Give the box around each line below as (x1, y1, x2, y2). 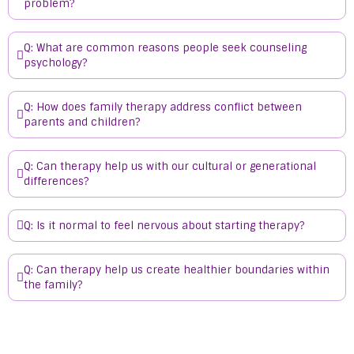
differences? (24, 175, 88, 188)
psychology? (24, 56, 87, 70)
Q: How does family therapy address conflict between (24, 100, 302, 114)
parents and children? (24, 115, 140, 129)
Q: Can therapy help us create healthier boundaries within (24, 263, 330, 277)
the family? (24, 278, 82, 292)
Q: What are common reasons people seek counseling (24, 41, 307, 55)
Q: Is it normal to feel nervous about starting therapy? (24, 219, 304, 232)
